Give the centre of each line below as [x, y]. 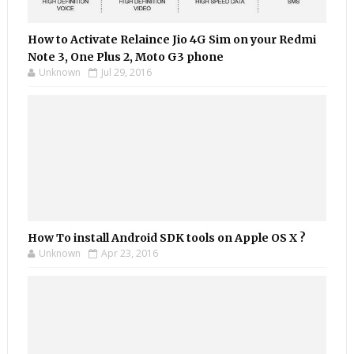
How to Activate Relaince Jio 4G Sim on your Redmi [171, 40]
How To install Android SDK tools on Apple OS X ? [166, 238]
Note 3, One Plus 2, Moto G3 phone [125, 57]
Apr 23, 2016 [129, 253]
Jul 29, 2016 [126, 72]
